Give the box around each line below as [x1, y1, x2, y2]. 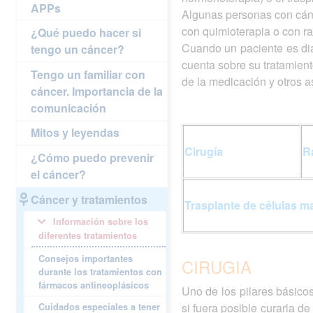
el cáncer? [31, 166, 87, 182]
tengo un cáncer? [31, 41, 125, 58]
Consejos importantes [38, 252, 133, 265]
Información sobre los [50, 215, 149, 228]
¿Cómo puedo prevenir [31, 149, 154, 166]
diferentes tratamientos [38, 229, 138, 242]
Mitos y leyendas [31, 124, 120, 141]
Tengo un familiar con [31, 66, 146, 82]
